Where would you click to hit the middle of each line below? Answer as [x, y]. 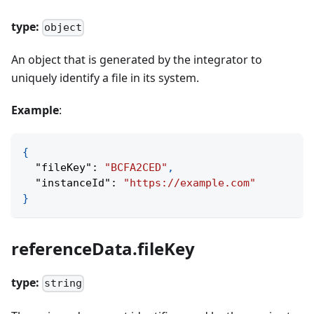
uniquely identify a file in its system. [105, 78]
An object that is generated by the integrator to [137, 60]
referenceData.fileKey [103, 249]
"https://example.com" [190, 183]
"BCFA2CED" [136, 168]
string [63, 284]
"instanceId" [73, 183]
